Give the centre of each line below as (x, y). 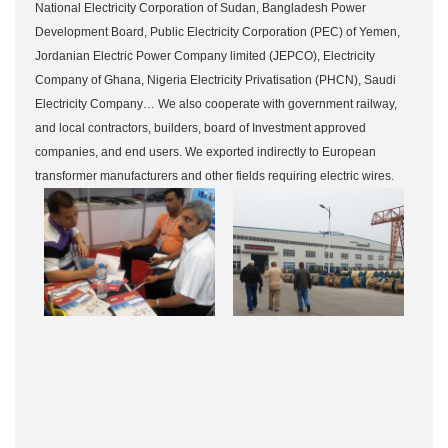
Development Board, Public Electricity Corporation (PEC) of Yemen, (217, 32)
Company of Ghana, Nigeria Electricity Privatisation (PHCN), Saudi (215, 80)
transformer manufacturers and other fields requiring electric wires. (214, 176)
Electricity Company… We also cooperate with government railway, (216, 104)
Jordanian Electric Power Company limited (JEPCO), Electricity (205, 56)
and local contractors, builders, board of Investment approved (200, 128)
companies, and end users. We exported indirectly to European (205, 152)
